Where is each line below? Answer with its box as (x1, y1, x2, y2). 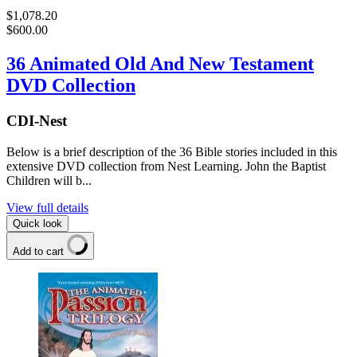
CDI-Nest (6, 112, 67, 129)
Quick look (13, 217, 62, 229)
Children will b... (6, 173, 92, 187)
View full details (6, 200, 88, 214)
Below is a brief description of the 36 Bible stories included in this (6, 144, 337, 159)
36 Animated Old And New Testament (6, 53, 314, 74)
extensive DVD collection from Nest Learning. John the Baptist (6, 159, 326, 173)
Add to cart (13, 245, 67, 257)
